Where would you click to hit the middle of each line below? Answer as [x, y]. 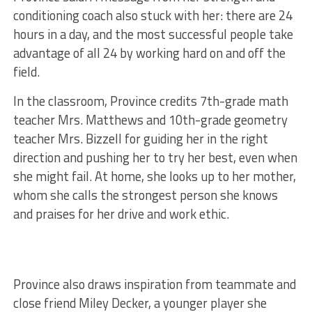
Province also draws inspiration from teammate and [154, 284]
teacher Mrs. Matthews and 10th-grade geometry [150, 120]
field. [26, 72]
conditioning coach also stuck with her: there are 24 [153, 15]
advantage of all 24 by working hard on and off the [149, 53]
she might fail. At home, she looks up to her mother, [154, 176]
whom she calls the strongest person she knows [145, 195]
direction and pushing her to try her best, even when [155, 157]
